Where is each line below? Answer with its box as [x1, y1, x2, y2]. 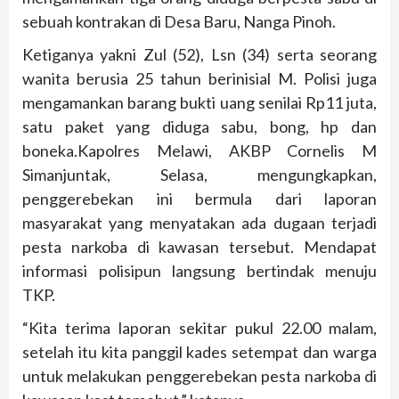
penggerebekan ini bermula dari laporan [22, 189, 377, 209]
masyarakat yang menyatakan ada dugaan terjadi [22, 213, 377, 233]
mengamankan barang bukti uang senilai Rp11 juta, [22, 93, 377, 113]
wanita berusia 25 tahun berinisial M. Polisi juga [22, 69, 377, 89]
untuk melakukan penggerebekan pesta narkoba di [22, 366, 377, 387]
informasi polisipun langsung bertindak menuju [22, 261, 377, 281]
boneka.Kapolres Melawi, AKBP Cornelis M [22, 141, 377, 161]
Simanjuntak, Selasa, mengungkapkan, [22, 165, 377, 185]
